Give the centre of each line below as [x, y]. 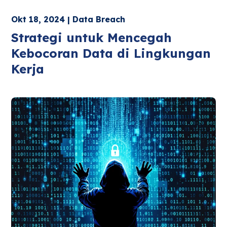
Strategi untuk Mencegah [92, 37]
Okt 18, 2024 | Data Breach [68, 19]
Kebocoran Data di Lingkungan [111, 53]
